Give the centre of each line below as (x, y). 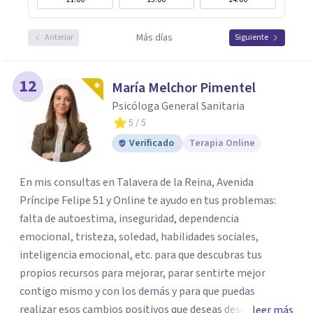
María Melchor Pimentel (184, 88)
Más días (154, 38)
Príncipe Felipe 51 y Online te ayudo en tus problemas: (148, 201)
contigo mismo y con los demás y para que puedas (137, 291)
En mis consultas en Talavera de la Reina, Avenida (137, 182)
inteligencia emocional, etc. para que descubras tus (141, 255)
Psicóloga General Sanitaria (178, 106)
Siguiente (252, 37)
